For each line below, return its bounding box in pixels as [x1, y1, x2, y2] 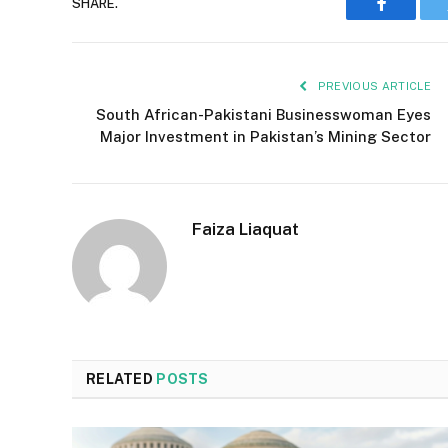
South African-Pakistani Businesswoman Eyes [96, 105, 431, 123]
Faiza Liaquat [192, 218, 299, 239]
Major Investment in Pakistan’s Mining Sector [100, 127, 431, 145]
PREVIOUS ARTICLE [314, 79, 431, 92]
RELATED [86, 370, 157, 387]
